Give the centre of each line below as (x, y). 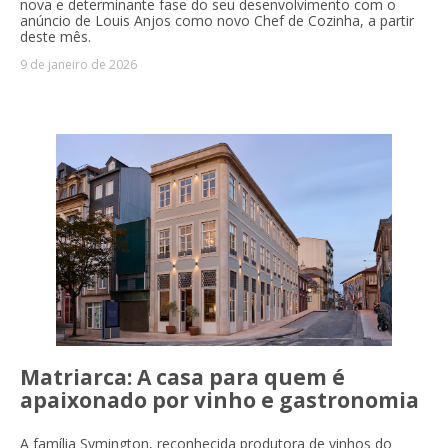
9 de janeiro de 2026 (78, 65)
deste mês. (55, 37)
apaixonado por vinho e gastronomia (219, 400)
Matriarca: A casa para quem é (182, 377)
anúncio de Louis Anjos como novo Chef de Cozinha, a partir (217, 21)
